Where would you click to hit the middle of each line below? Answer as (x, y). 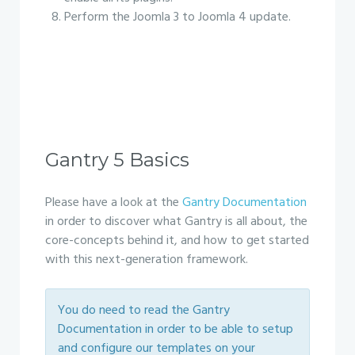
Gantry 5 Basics (117, 160)
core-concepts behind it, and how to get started (177, 241)
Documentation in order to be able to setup (176, 330)
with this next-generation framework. (147, 260)
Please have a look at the (114, 203)
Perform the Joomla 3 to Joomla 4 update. (177, 17)
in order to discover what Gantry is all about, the (176, 222)
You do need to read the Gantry (144, 311)
